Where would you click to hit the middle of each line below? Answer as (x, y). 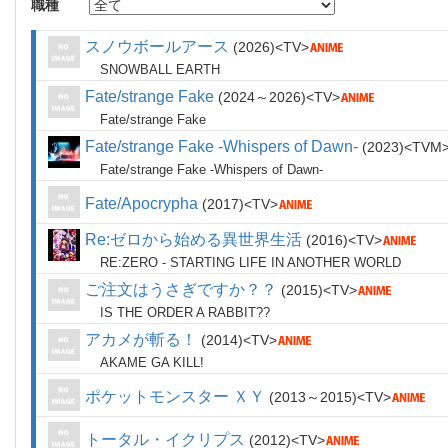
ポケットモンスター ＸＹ (175, 396)
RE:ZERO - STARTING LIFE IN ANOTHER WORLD (250, 262)
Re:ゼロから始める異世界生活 (193, 239)
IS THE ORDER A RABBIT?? (185, 312)
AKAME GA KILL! (152, 362)
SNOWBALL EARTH (160, 69)
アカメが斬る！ (141, 339)
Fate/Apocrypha (141, 203)
